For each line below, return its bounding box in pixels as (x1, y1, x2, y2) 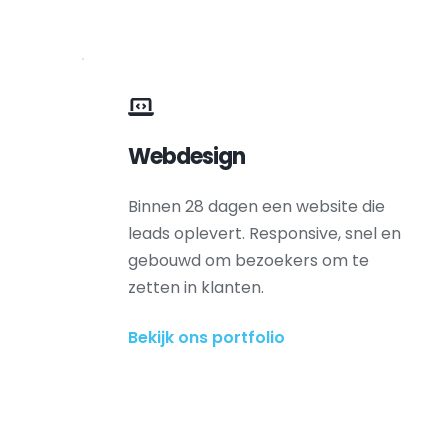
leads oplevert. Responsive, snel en (128, 222, 402, 245)
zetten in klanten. (128, 276, 265, 299)
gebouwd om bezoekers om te (128, 249, 370, 272)
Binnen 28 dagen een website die (128, 195, 386, 218)
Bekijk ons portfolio (128, 326, 286, 349)
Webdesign (128, 141, 246, 172)
